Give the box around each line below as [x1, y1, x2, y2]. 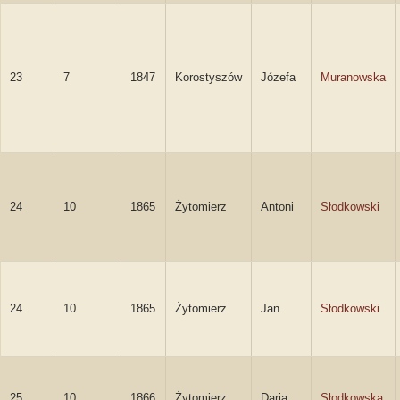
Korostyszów [175, 71, 242, 84]
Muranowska [321, 71, 386, 84]
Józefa [261, 71, 296, 84]
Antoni [261, 200, 294, 213]
